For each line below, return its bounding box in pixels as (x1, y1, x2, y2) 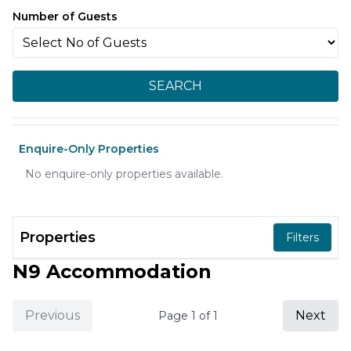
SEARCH (149, 78, 202, 93)
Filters (286, 230, 319, 244)
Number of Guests (13, 9, 118, 24)
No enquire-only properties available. (25, 167, 223, 181)
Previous (25, 308, 80, 323)
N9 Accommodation (13, 260, 212, 283)
